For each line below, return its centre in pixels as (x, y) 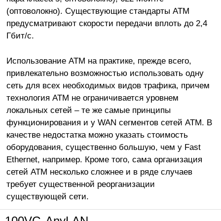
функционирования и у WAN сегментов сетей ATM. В (109, 122)
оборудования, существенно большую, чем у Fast (103, 147)
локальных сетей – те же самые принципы (88, 110)
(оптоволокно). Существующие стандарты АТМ (98, 11)
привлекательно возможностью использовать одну (105, 73)
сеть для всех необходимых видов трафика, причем (108, 85)
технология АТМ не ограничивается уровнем (92, 97)
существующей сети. (47, 196)
